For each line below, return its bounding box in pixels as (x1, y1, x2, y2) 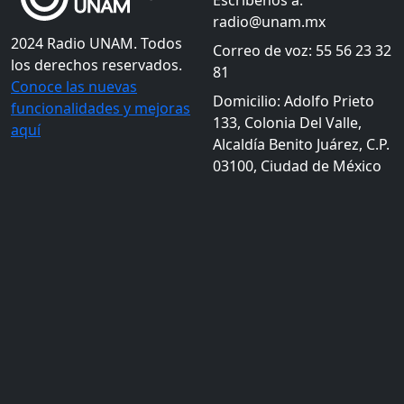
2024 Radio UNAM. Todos (11, 33, 182, 53)
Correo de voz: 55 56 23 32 (213, 41, 391, 60)
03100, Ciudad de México (213, 156, 381, 176)
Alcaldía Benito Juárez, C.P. (213, 134, 390, 154)
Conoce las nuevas (11, 77, 137, 96)
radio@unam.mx (213, 12, 326, 32)
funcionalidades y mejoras (11, 98, 190, 118)
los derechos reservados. (11, 55, 182, 75)
